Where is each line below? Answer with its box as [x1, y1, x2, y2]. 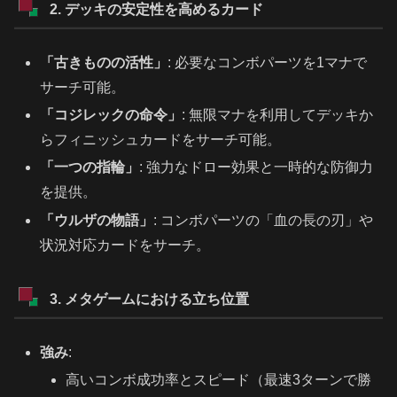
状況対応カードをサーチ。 [40, 237, 211, 253]
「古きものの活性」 [40, 55, 168, 71]
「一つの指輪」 [40, 160, 140, 175]
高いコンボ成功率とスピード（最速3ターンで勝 [66, 372, 372, 388]
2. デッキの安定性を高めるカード [50, 2, 263, 18]
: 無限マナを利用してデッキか [182, 107, 374, 123]
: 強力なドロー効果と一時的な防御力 [139, 160, 374, 175]
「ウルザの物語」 [40, 212, 154, 228]
